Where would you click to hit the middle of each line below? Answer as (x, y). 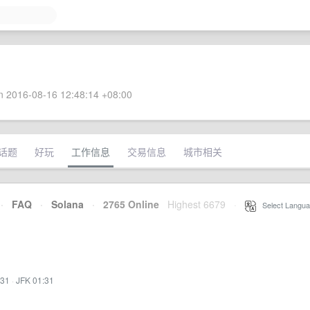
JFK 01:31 (35, 280)
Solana (67, 204)
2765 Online (127, 204)
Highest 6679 (197, 204)
